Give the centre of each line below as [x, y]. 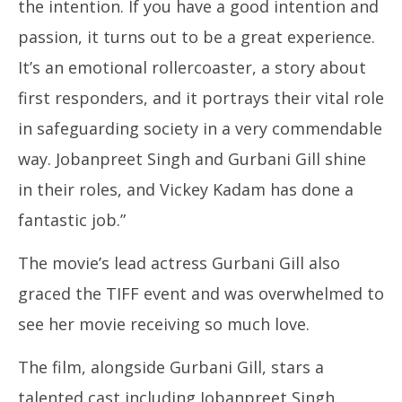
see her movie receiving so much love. [164, 324]
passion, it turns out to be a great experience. [197, 37]
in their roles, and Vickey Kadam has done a [186, 189]
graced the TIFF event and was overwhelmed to [201, 293]
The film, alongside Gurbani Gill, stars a [171, 367]
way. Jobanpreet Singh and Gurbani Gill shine [192, 159]
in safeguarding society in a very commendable [200, 128]
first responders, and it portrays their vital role [201, 98]
